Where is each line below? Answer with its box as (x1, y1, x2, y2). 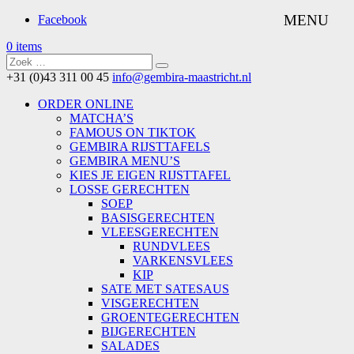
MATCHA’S (70, 111, 134, 125)
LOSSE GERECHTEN (70, 183, 190, 196)
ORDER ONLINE (38, 97, 134, 111)
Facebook (38, 13, 87, 26)
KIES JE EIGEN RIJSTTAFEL (70, 168, 231, 182)
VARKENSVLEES (133, 254, 233, 267)
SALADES (101, 339, 160, 352)
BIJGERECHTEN (101, 325, 196, 338)
